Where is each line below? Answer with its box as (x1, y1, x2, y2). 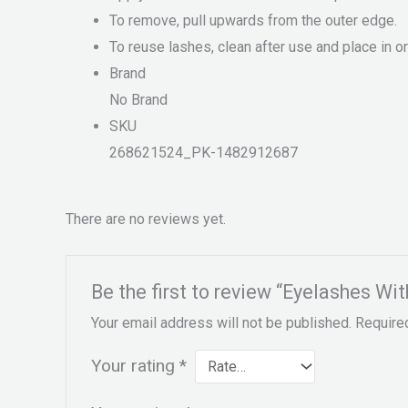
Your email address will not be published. (90, 313, 352, 331)
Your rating (90, 354, 179, 376)
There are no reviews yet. (66, 209, 226, 228)
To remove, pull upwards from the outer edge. (109, 12, 397, 30)
